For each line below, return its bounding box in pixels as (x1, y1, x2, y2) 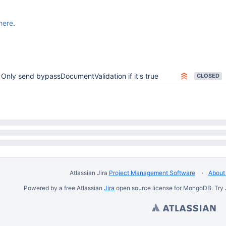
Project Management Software (108, 169, 195, 177)
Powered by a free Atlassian (24, 184, 104, 192)
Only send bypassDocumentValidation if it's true (1, 72, 158, 80)
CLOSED (197, 72, 219, 79)
